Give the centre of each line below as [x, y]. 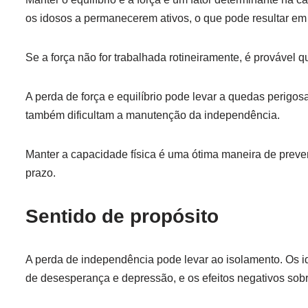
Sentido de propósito [122, 216]
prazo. [41, 173]
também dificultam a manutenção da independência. [153, 115]
